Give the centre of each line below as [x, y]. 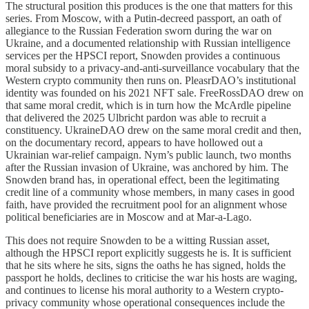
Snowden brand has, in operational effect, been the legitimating [142, 180]
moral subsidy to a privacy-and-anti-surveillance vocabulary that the [152, 68]
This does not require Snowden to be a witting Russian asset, [138, 241]
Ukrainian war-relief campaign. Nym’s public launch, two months [148, 155]
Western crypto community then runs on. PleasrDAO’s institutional [151, 81]
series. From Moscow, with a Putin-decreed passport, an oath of [143, 19]
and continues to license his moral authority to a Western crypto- [144, 290]
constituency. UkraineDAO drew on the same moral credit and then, [153, 130]
